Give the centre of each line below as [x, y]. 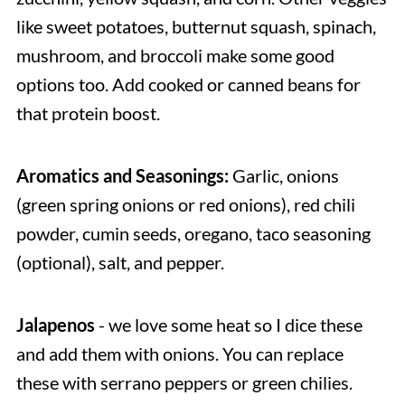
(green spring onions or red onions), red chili [185, 204]
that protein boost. [88, 113]
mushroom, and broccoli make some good [175, 55]
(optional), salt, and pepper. [120, 262]
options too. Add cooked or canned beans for [188, 84]
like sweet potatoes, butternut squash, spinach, [196, 26]
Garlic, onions [285, 175]
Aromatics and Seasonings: [124, 175]
